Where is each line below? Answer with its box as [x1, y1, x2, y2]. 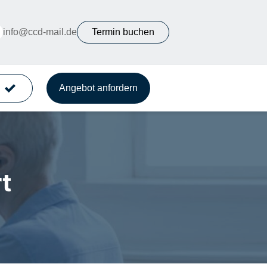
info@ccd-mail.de [2, 27, 77, 38]
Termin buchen [91, 27, 154, 38]
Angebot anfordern [58, 82, 138, 93]
